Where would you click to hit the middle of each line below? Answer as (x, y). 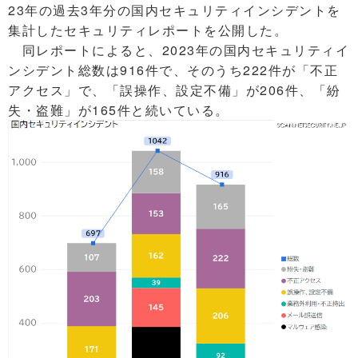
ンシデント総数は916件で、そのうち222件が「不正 (173, 70)
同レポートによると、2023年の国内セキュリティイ (179, 50)
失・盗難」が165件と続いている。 (119, 109)
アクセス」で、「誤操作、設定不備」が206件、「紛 (175, 89)
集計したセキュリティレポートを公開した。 (148, 30)
